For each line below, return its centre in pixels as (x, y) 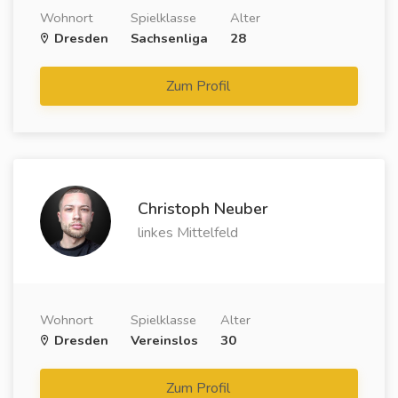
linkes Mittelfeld (188, 233)
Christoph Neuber (203, 209)
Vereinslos (164, 340)
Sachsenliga (169, 38)
